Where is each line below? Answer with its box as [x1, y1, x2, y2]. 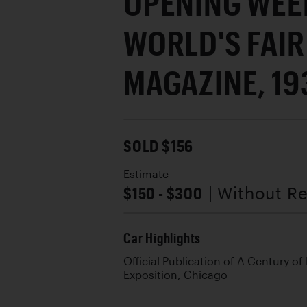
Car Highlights [123, 230, 201, 246]
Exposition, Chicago [123, 268, 228, 281]
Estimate [123, 167, 169, 180]
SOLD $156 [123, 135, 194, 156]
